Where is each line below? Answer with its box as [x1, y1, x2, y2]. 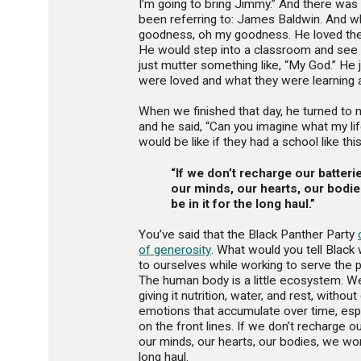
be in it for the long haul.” [171, 196, 316, 211]
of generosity [139, 242, 212, 257]
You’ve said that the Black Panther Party [139, 226, 359, 242]
